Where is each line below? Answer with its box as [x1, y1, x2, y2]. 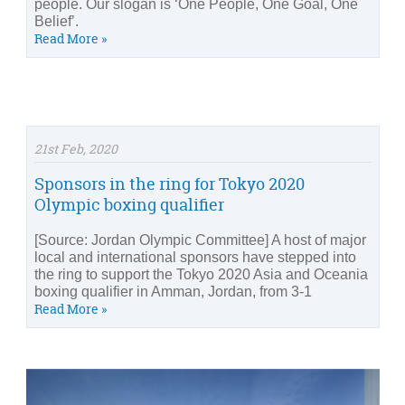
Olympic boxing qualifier [34, 193, 224, 216]
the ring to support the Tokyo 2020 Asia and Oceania [34, 267, 368, 282]
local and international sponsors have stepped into [34, 250, 356, 265]
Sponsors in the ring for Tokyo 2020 [34, 173, 305, 195]
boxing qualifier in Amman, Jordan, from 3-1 [34, 284, 312, 299]
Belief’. [34, 13, 79, 29]
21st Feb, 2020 [34, 140, 118, 157]
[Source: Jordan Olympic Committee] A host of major [34, 232, 366, 248]
